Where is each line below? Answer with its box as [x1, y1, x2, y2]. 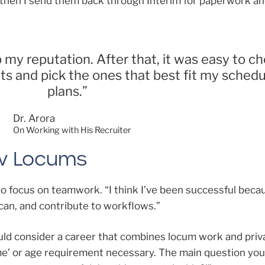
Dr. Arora [12, 112, 55, 125]
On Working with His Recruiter [12, 125, 131, 136]
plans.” [47, 83, 88, 99]
